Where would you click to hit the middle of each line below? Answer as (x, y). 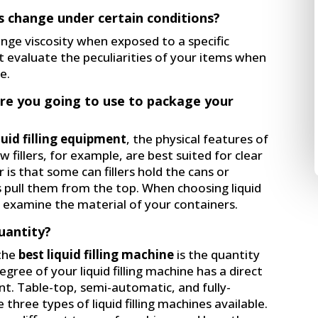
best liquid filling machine (97, 254)
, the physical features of (198, 138)
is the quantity (219, 254)
